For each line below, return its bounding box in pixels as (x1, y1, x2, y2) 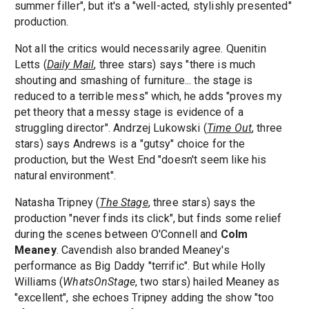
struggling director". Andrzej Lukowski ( (14, 121, 207, 135)
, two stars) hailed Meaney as (135, 275, 280, 289)
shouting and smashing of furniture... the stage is (14, 74, 253, 88)
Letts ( (14, 58, 47, 72)
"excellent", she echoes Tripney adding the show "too (14, 291, 275, 305)
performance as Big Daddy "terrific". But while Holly (14, 259, 266, 273)
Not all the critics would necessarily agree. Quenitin (14, 42, 266, 56)
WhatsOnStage (63, 275, 136, 289)
